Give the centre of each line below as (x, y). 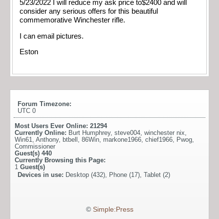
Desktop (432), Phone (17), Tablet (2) (118, 175)
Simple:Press (113, 209)
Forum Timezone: (44, 104)
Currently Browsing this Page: (60, 160)
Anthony (47, 139)
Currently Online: (42, 132)
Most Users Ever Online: (52, 126)
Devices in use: (42, 175)
